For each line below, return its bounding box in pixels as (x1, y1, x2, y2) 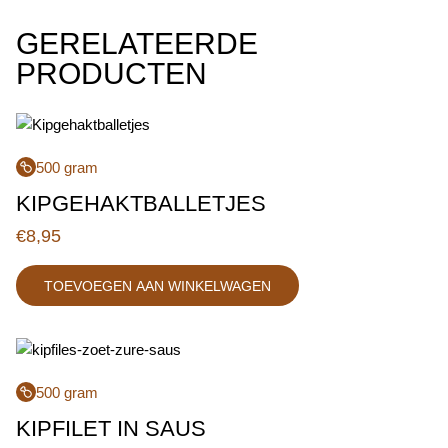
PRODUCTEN (16, 57, 207, 90)
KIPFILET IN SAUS (16, 416, 206, 441)
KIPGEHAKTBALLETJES (16, 191, 266, 216)
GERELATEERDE (16, 27, 258, 60)
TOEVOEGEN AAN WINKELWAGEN (44, 277, 271, 294)
